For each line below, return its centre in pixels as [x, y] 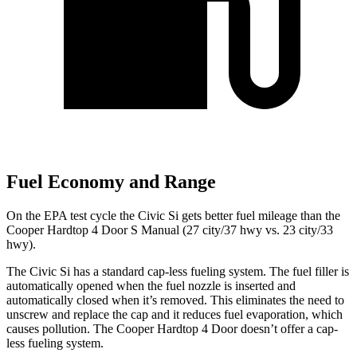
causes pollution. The [61, 328]
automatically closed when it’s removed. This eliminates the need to [175, 300]
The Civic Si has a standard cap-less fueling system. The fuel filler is [178, 271]
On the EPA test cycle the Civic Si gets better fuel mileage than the [173, 215]
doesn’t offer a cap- [288, 328]
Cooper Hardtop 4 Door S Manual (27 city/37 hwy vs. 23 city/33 [170, 229]
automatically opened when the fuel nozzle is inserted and [151, 285]
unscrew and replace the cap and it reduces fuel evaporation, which [175, 314]
